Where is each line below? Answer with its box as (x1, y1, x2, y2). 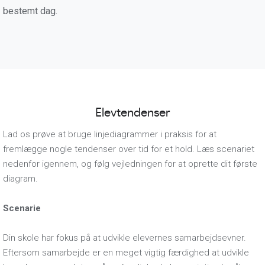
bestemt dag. (3, 5, 57, 17)
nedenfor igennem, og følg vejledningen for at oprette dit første (3, 159, 257, 169)
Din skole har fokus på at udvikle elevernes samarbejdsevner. (3, 232, 246, 243)
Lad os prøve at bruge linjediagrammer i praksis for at (3, 129, 216, 140)
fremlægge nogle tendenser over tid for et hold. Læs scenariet (3, 144, 254, 154)
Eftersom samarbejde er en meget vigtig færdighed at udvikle (3, 247, 249, 258)
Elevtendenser (95, 107, 170, 119)
